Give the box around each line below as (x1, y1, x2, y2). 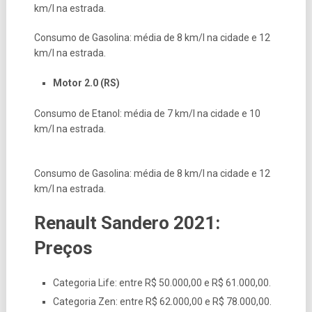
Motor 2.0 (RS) (52, 77, 120, 88)
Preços (33, 237, 93, 258)
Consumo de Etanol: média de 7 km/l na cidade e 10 (33, 107, 260, 119)
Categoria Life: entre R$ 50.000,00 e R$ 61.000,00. (52, 276, 271, 288)
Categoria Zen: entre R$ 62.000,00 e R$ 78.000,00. (52, 295, 272, 307)
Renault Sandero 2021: (33, 212, 220, 233)
